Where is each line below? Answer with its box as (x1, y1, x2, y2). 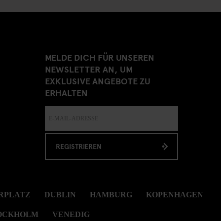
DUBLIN (44, 190, 76, 199)
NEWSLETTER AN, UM (45, 63, 133, 75)
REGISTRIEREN (56, 142, 102, 151)
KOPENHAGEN (146, 190, 203, 199)
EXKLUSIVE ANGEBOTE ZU (45, 74, 150, 87)
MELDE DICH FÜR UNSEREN (45, 51, 154, 63)
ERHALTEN (45, 86, 88, 99)
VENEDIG (52, 210, 90, 219)
